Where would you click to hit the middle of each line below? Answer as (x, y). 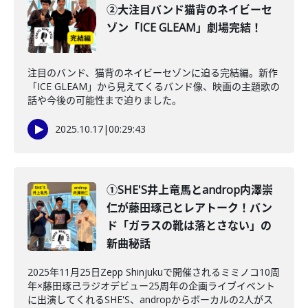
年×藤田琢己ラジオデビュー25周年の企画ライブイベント (151, 286)
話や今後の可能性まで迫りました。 (104, 100)
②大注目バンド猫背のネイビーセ (189, 10)
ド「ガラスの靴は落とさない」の (189, 225)
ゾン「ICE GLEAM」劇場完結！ (184, 27)
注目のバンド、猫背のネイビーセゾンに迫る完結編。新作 (153, 73)
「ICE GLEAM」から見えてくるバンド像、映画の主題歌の (154, 86)
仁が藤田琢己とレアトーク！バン (189, 208)
